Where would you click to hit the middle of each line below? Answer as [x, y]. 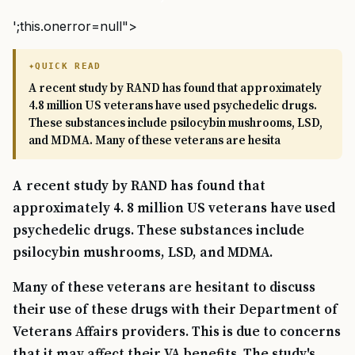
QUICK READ [68, 67]
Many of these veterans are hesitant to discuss [164, 288]
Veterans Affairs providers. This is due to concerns [177, 332]
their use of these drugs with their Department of [175, 310]
